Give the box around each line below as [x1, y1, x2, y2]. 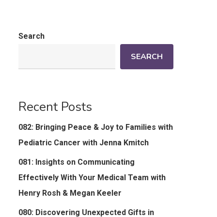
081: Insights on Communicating [18, 157, 135, 167]
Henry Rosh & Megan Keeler [18, 188, 122, 198]
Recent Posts [18, 98, 92, 115]
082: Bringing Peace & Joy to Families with [18, 122, 173, 132]
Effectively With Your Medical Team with [18, 172, 166, 182]
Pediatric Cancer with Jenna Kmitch [18, 138, 149, 147]
